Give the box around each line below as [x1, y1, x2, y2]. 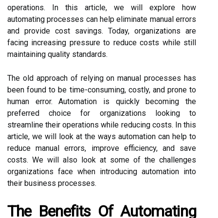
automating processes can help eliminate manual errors [7, 15, 196, 24]
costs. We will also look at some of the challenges [7, 155, 196, 164]
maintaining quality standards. [7, 50, 108, 59]
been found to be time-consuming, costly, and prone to [7, 85, 196, 94]
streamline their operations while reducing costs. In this [7, 120, 196, 129]
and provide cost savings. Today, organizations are [7, 26, 196, 36]
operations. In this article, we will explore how [7, 3, 196, 12]
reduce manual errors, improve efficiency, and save [7, 144, 196, 153]
